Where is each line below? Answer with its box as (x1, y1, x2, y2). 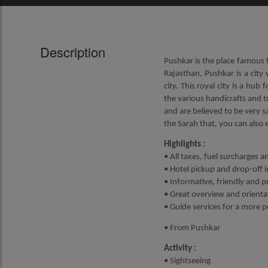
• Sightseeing (163, 256, 211, 266)
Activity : (163, 243, 196, 253)
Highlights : (163, 140, 205, 150)
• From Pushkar (163, 223, 220, 233)
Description (40, 42, 106, 61)
